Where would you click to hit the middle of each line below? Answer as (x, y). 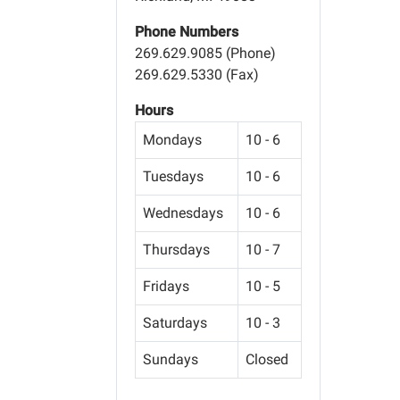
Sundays (171, 359)
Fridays (166, 286)
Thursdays (176, 249)
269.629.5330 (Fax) (197, 74)
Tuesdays (173, 176)
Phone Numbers (187, 31)
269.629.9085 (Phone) (205, 53)
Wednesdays (183, 212)
